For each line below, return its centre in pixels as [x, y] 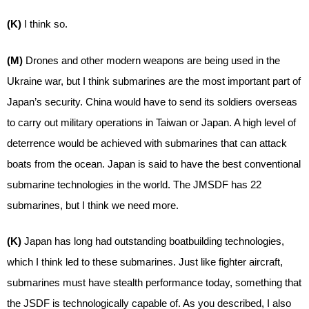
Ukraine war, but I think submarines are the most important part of [154, 81]
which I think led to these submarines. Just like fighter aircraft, [145, 262]
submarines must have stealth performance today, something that [154, 282]
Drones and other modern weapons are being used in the [153, 60]
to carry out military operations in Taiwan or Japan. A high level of [151, 122]
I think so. [46, 24]
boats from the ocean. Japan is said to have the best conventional [154, 163]
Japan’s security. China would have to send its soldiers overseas [152, 101]
